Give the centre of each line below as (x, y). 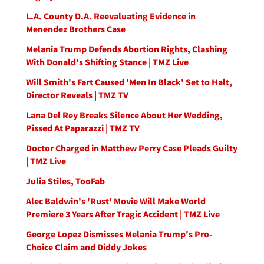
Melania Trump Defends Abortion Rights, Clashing (127, 49)
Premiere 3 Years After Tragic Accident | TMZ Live (123, 214)
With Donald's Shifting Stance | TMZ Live (107, 62)
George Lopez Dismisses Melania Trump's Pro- (119, 234)
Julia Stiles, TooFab (65, 181)
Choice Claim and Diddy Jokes (86, 247)
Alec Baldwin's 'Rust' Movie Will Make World (116, 201)
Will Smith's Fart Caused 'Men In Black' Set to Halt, (129, 82)
